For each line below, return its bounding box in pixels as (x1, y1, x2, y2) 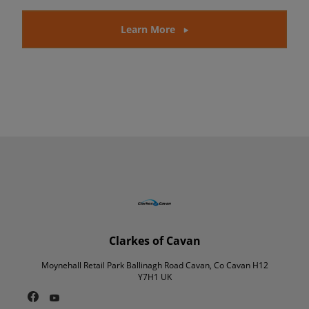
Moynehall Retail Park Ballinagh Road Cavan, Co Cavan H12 (41, 259, 268, 272)
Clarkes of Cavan (108, 233, 201, 249)
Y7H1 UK (137, 271, 172, 283)
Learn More (120, 23, 175, 37)
